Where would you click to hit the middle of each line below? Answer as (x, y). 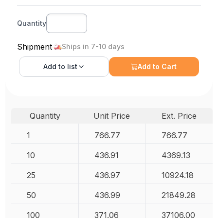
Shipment (35, 47)
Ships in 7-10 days (93, 46)
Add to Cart (157, 66)
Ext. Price (179, 116)
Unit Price (112, 116)
